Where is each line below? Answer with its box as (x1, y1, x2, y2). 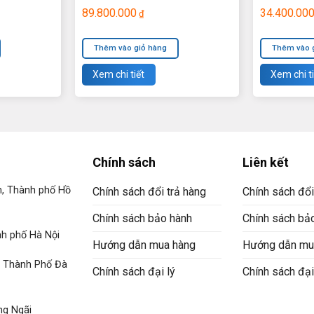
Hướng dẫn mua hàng (93, 238, 196, 252)
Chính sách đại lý (93, 265, 176, 279)
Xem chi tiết (93, 69, 145, 81)
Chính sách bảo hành (93, 212, 193, 226)
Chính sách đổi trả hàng (93, 185, 207, 199)
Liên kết (242, 155, 289, 170)
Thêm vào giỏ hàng (93, 42, 167, 53)
